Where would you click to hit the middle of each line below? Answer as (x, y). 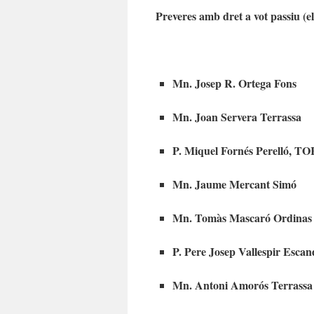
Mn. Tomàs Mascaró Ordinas (242, 217)
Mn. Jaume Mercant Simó (234, 184)
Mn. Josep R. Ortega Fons (234, 83)
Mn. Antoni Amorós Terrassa (243, 285)
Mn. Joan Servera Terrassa (237, 116)
